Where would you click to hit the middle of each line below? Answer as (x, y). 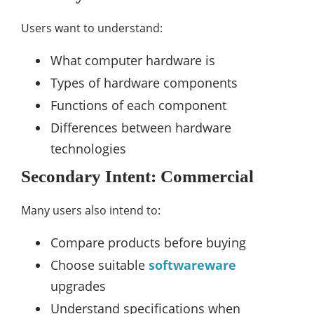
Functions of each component (138, 105)
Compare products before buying (148, 243)
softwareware (192, 265)
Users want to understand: (92, 28)
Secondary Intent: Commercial (137, 177)
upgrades (78, 286)
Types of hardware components (144, 83)
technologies (88, 149)
